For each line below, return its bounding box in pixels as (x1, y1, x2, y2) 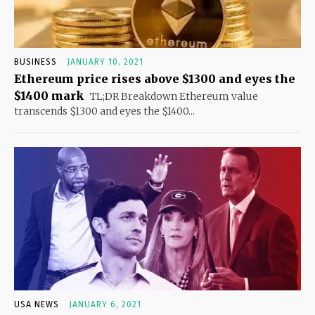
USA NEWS (14, 299, 59, 309)
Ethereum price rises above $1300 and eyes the (14, 71, 295, 86)
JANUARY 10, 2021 (67, 56, 143, 67)
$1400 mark (14, 88, 84, 103)
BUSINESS (14, 56, 57, 67)
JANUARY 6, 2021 (69, 299, 141, 309)
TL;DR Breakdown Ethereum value (88, 89, 258, 103)
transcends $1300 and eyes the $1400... (14, 104, 195, 117)
